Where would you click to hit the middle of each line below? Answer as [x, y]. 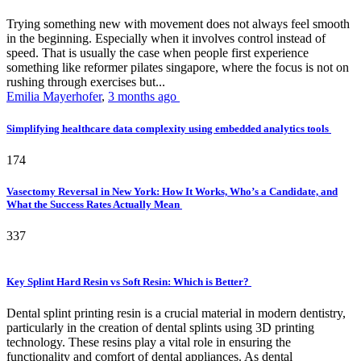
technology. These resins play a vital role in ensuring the [149, 342]
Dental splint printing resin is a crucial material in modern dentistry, [176, 313]
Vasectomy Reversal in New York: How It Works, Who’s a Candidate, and [172, 191]
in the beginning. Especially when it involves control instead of [166, 39]
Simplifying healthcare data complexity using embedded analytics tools [169, 128]
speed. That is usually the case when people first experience [158, 53]
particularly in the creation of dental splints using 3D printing [160, 328]
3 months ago [144, 97]
